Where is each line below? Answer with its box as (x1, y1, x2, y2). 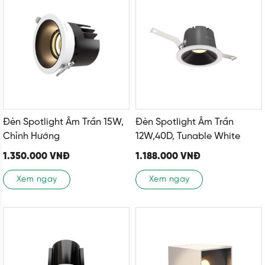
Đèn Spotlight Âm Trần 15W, (3, 117, 124, 128)
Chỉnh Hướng (3, 131, 60, 142)
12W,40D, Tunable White (135, 131, 240, 142)
